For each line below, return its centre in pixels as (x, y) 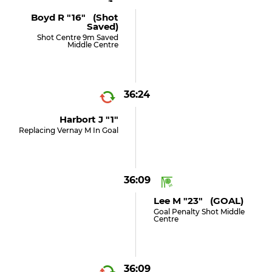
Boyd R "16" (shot (75, 17)
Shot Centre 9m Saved (78, 37)
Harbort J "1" (89, 119)
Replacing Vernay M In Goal (69, 130)
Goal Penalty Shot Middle (199, 212)
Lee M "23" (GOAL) (198, 201)
